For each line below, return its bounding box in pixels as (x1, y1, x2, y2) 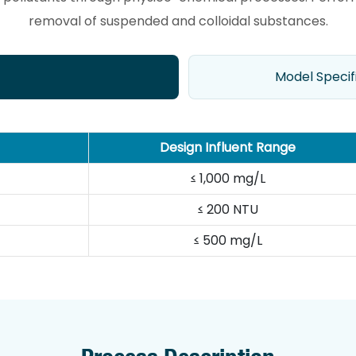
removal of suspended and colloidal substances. (28, 12, 328, 31)
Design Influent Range (159, 137, 296, 157)
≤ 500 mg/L (192, 230, 262, 250)
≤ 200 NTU (196, 199, 258, 219)
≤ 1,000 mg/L (189, 168, 265, 188)
